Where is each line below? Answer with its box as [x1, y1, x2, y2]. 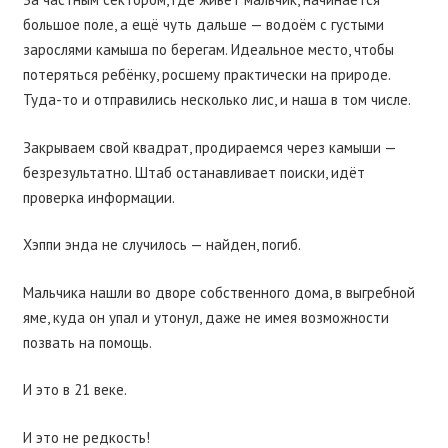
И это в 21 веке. [22, 380, 127, 400]
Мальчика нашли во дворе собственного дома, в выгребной [22, 282, 415, 302]
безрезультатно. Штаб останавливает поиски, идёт [22, 162, 365, 182]
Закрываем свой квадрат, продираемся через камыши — [22, 137, 396, 157]
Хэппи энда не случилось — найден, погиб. [22, 235, 301, 255]
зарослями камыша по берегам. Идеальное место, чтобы [22, 40, 394, 60]
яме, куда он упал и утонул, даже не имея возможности [22, 307, 389, 327]
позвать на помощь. [22, 332, 152, 352]
